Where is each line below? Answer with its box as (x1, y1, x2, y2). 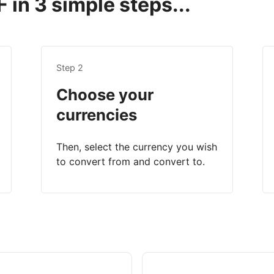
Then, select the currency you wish (56, 141, 217, 154)
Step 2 (56, 62, 83, 73)
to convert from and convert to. (56, 155, 205, 168)
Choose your (56, 85, 154, 105)
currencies (56, 105, 137, 125)
